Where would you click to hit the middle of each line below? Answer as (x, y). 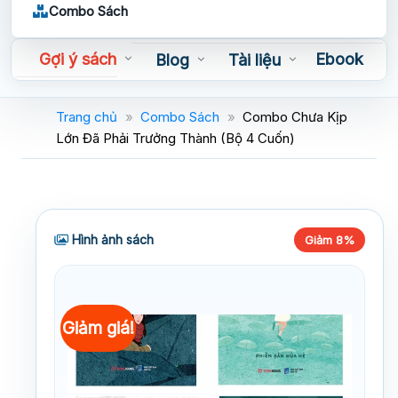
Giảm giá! (99, 327)
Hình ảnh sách (111, 239)
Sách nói (66, 93)
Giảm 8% (330, 239)
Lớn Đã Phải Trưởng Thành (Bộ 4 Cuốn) (175, 138)
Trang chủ (87, 116)
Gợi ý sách (77, 60)
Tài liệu (254, 60)
